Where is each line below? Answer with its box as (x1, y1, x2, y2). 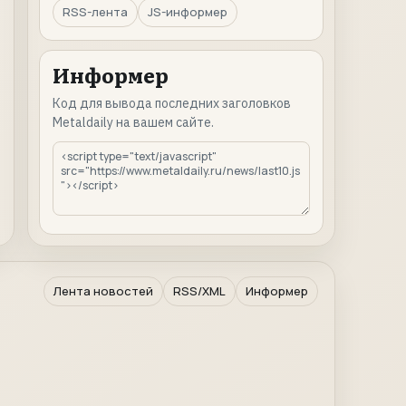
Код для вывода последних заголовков (53, 95, 291, 111)
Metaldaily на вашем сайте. (53, 114, 214, 130)
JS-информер (148, 4, 227, 20)
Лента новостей (53, 283, 153, 299)
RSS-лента (63, 4, 128, 20)
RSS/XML (173, 283, 226, 299)
